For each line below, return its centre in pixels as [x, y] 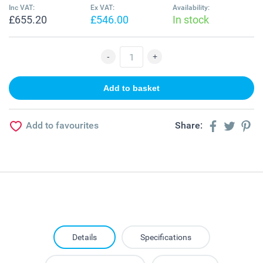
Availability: [191, 8]
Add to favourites [62, 126]
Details [84, 237]
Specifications [166, 237]
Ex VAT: [103, 8]
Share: [190, 126]
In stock [190, 20]
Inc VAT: [22, 8]
